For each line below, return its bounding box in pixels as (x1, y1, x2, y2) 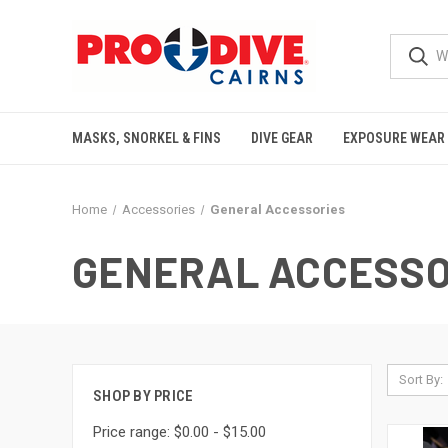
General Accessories (209, 202, 345, 217)
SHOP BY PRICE (93, 387, 194, 405)
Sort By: (398, 372, 443, 387)
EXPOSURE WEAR (343, 130, 445, 146)
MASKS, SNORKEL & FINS (72, 130, 221, 146)
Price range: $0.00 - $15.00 (93, 422, 266, 441)
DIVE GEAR (251, 130, 313, 146)
